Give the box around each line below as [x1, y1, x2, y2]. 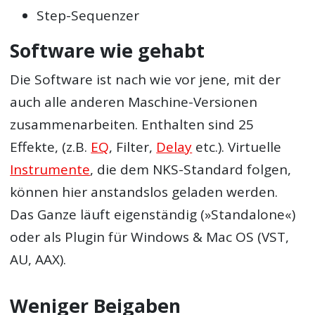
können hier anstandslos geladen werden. [10, 183, 278, 202]
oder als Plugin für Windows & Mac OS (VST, [10, 228, 290, 247]
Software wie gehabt [10, 37, 205, 63]
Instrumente [10, 160, 91, 179]
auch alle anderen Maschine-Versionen [10, 93, 258, 112]
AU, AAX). [10, 250, 67, 269]
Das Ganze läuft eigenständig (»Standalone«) [10, 205, 296, 224]
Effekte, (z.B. [10, 138, 91, 157]
